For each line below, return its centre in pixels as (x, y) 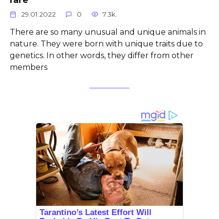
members (29, 67)
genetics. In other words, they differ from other (102, 56)
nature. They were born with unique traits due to (106, 44)
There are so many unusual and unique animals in (108, 32)
